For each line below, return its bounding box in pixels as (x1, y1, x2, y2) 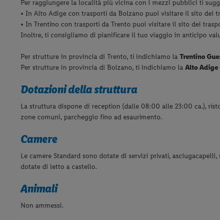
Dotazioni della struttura (21, 82, 137, 97)
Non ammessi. (21, 201, 63, 210)
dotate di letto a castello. (21, 163, 97, 171)
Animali (21, 181, 57, 196)
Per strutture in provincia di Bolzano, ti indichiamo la (21, 63, 185, 72)
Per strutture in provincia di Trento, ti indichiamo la (21, 53, 180, 61)
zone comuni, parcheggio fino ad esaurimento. (21, 113, 162, 122)
